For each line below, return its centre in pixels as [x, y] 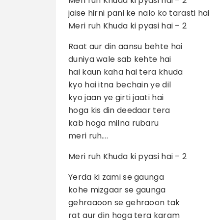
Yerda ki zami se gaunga [116, 177]
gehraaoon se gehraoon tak [124, 203]
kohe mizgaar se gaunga [117, 190]
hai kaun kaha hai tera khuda [126, 72]
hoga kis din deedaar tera [119, 110]
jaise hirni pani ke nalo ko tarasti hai [139, 13]
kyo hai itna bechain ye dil [120, 85]
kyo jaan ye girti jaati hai [116, 98]
